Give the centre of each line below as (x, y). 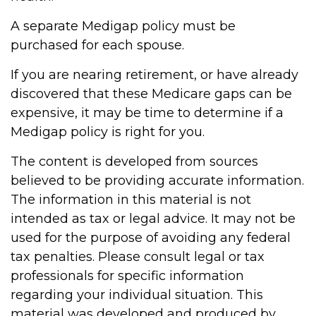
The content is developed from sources (134, 162)
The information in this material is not (131, 200)
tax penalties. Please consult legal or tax (138, 257)
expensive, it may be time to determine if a (147, 113)
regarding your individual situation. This (137, 295)
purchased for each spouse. (97, 45)
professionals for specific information (127, 276)
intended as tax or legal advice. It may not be (153, 219)
